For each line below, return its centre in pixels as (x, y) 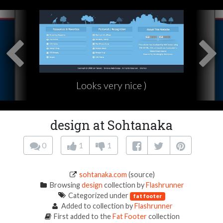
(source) (141, 175)
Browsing (65, 185)
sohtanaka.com (103, 175)
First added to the (83, 217)
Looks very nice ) (111, 85)
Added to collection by (97, 206)
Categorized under (99, 196)
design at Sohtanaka (111, 125)
